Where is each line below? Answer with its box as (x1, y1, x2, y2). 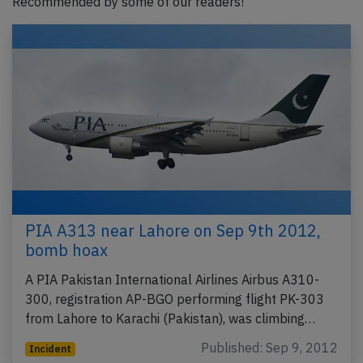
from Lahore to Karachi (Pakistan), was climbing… (25, 310, 315, 327)
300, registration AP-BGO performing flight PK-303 (25, 291, 324, 308)
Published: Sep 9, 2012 (201, 340, 338, 357)
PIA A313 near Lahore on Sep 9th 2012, (25, 220, 321, 242)
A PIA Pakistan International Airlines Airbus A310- (25, 271, 319, 288)
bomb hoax (25, 239, 108, 262)
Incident (28, 343, 71, 356)
